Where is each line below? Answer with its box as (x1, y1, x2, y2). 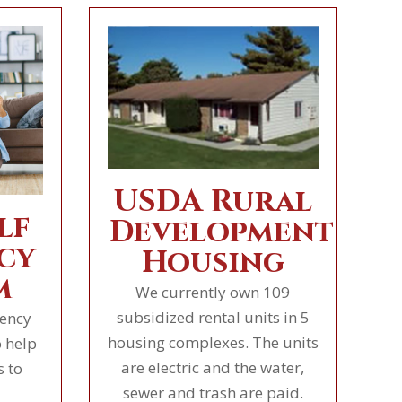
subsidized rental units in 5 (116, 306, 310, 328)
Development (109, 211, 334, 253)
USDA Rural (113, 180, 313, 223)
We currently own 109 (135, 281, 291, 302)
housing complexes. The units (107, 331, 319, 353)
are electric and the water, (121, 356, 305, 378)
